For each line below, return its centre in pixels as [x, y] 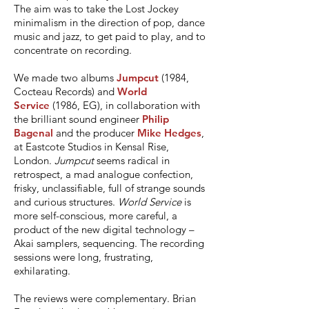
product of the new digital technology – [104, 229]
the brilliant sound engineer [78, 119]
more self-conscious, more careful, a [96, 216]
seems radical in [132, 160]
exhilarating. [42, 271]
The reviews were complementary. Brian [105, 298]
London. [34, 160]
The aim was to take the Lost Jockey [96, 9]
